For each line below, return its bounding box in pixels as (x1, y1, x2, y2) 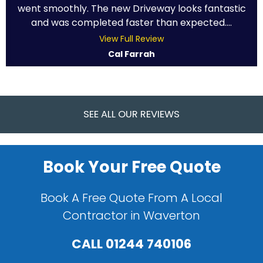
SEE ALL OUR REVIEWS (83, 107, 180, 122)
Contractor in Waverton (63, 207, 200, 224)
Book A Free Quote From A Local (41, 190, 222, 207)
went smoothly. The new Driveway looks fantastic (17, 2, 246, 16)
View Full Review (99, 33, 164, 45)
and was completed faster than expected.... (31, 16, 232, 30)
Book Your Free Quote (42, 156, 221, 179)
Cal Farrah (108, 48, 155, 60)
